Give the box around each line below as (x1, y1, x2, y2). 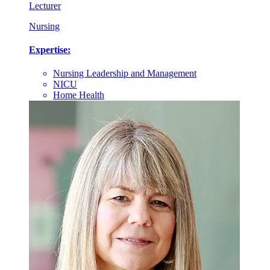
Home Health (53, 90, 104, 101)
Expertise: (29, 45, 71, 55)
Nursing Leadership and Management (53, 68, 196, 79)
